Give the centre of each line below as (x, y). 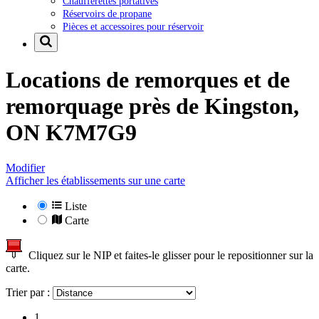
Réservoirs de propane (107, 13)
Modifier (25, 167)
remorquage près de (105, 106)
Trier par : (29, 292)
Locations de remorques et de (148, 80)
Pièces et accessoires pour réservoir (133, 26)
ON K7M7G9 (71, 133)
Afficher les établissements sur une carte (95, 180)
